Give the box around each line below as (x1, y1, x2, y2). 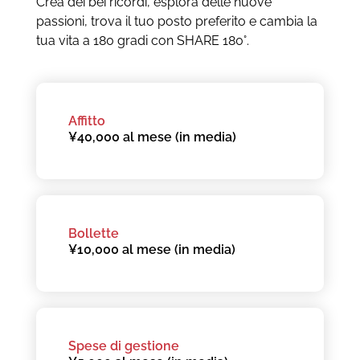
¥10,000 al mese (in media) (67, 241, 235, 257)
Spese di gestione (67, 337, 179, 354)
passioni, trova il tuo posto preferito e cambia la (35, 13, 317, 29)
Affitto (67, 112, 105, 129)
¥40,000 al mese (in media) (67, 129, 236, 145)
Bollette (67, 225, 119, 241)
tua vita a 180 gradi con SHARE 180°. (35, 32, 249, 48)
